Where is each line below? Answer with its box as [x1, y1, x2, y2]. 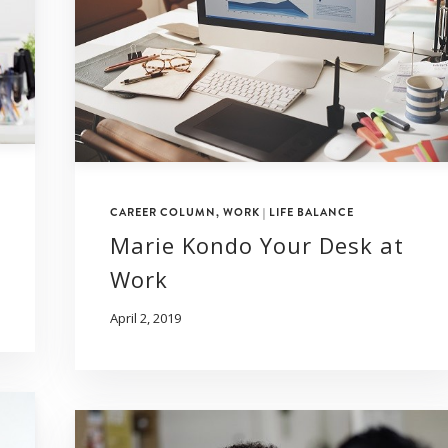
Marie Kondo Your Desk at [110, 230, 404, 261]
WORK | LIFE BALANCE [223, 204, 354, 221]
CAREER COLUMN [110, 204, 216, 221]
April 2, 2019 [110, 309, 181, 328]
